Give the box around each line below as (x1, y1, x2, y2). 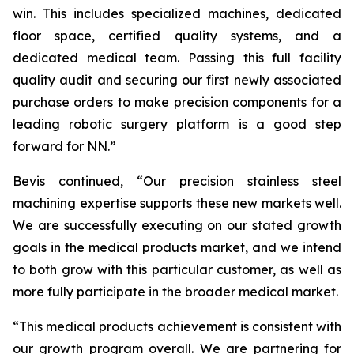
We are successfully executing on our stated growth (13, 217, 341, 233)
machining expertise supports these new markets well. (13, 195, 341, 211)
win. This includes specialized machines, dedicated (13, 6, 341, 21)
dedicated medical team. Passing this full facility (13, 50, 341, 66)
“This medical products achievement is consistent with (13, 318, 341, 334)
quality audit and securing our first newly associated (13, 72, 341, 88)
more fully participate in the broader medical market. (13, 284, 338, 299)
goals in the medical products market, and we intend (13, 239, 341, 255)
